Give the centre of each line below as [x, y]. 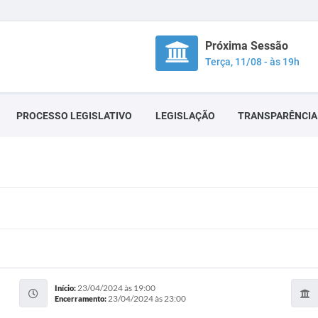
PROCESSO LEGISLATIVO [74, 116]
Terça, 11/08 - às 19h [252, 62]
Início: [66, 288]
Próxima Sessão [247, 46]
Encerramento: [81, 298]
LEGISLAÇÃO [185, 116]
